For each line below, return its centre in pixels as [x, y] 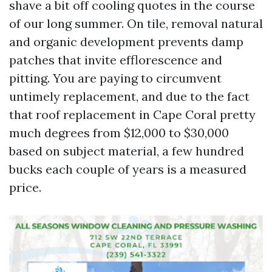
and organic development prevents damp [126, 42]
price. [25, 187]
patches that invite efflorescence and [116, 60]
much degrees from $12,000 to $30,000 [119, 133]
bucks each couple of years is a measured [128, 169]
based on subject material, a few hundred [127, 151]
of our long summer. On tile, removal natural [136, 23]
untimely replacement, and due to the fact [129, 96]
